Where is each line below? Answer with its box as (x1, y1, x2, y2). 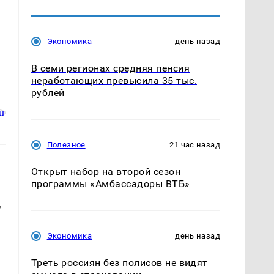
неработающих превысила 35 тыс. (31, 74, 197, 86)
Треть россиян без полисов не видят (31, 257, 208, 269)
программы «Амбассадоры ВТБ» (31, 177, 190, 190)
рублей (31, 86, 65, 98)
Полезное (46, 139, 86, 149)
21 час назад (169, 139, 220, 149)
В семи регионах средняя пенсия (31, 62, 190, 74)
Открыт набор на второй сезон (31, 165, 181, 177)
